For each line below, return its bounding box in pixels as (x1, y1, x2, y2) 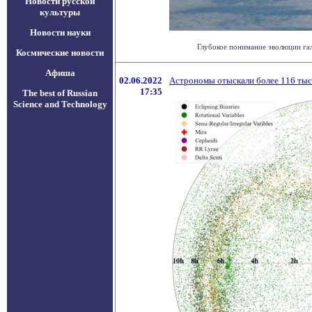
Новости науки (29, 27, 91, 38)
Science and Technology (13, 99, 107, 109)
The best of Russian (22, 88, 97, 98)
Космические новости (16, 47, 104, 58)
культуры (40, 7, 80, 17)
